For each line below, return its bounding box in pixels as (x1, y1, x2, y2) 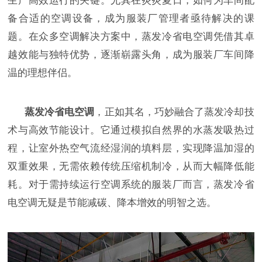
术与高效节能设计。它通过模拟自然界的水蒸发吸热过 (8, 124, 254, 136)
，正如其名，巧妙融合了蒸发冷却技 (94, 106, 254, 118)
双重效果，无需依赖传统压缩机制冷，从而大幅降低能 (8, 160, 254, 172)
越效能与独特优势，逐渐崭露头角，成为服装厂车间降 (8, 49, 254, 61)
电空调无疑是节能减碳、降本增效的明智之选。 (8, 196, 217, 208)
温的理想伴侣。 (8, 67, 78, 79)
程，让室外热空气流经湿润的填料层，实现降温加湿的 (8, 142, 254, 154)
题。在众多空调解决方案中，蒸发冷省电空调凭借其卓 (8, 31, 254, 43)
